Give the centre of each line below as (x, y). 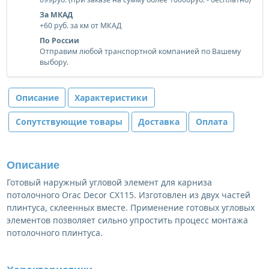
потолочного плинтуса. (54, 233)
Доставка (159, 122)
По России (59, 41)
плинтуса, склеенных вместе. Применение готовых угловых (130, 208)
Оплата (211, 122)
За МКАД (56, 15)
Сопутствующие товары (69, 122)
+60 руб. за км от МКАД (80, 26)
